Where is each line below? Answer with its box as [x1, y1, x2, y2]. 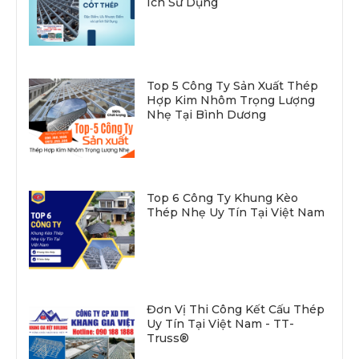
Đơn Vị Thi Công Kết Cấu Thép [146, 302, 325, 317]
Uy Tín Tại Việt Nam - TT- [146, 317, 294, 332]
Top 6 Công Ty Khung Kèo [146, 190, 298, 205]
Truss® [146, 331, 189, 346]
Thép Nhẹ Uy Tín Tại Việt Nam [146, 204, 325, 220]
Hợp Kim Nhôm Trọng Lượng [146, 93, 315, 108]
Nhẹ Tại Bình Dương [146, 107, 266, 123]
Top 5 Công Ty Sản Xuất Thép [146, 79, 318, 94]
